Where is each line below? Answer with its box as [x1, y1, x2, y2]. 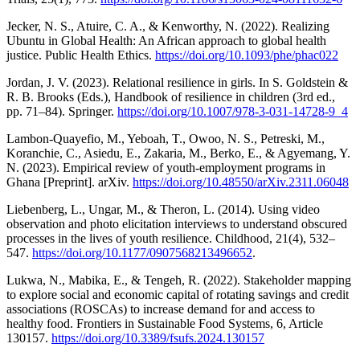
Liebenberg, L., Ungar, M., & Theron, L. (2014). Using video [6, 202, 320, 216]
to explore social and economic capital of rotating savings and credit [6, 287, 349, 301]
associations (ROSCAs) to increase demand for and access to [6, 301, 315, 316]
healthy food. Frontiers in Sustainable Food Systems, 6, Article [6, 316, 323, 330]
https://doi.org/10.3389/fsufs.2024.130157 [51, 330, 264, 345]
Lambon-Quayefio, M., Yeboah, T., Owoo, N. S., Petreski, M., [6, 131, 325, 145]
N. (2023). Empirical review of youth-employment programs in [6, 160, 325, 174]
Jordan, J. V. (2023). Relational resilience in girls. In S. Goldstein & [6, 75, 348, 89]
